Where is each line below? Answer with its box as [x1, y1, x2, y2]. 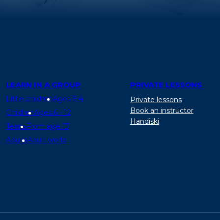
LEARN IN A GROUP [6, 80, 81, 89]
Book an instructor [130, 106, 193, 115]
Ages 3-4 [53, 94, 83, 103]
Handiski [130, 116, 159, 126]
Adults [6, 135, 27, 144]
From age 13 [26, 121, 69, 131]
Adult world [27, 135, 66, 144]
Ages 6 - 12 [34, 108, 71, 117]
